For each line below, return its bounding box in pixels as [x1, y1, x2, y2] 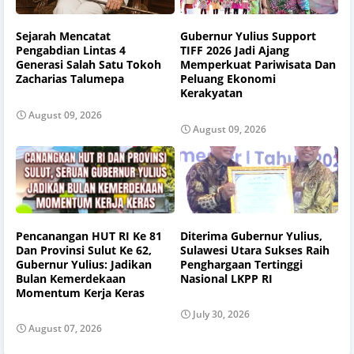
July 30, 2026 [192, 307, 250, 322]
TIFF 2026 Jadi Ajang [179, 43, 289, 58]
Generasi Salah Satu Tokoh [16, 57, 161, 73]
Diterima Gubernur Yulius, [179, 228, 322, 243]
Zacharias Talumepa [16, 71, 124, 87]
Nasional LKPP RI [179, 270, 273, 286]
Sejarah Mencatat [16, 28, 111, 44]
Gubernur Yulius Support [179, 28, 316, 44]
